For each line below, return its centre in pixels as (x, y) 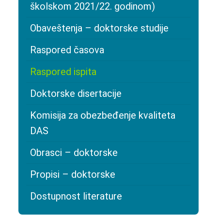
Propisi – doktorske (73, 175)
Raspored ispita (63, 72)
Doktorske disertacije (76, 94)
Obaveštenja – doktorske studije (99, 28)
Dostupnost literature (76, 196)
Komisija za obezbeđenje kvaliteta (103, 116)
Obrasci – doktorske (74, 153)
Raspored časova (67, 50)
